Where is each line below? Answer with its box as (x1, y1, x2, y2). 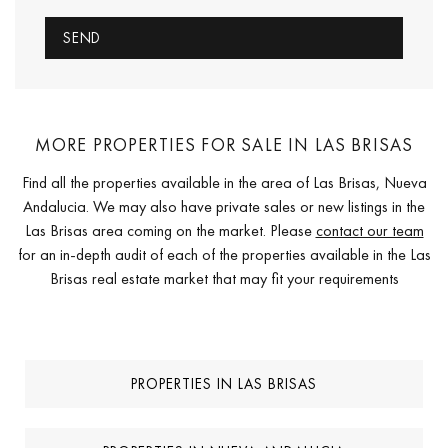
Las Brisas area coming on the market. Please (24, 219, 316, 241)
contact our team (315, 219, 424, 241)
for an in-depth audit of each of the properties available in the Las (17, 243, 431, 265)
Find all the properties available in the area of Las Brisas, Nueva (21, 171, 427, 193)
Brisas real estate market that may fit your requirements (49, 267, 399, 289)
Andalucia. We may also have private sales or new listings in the (23, 195, 425, 217)
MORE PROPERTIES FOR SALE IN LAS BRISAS (34, 132, 414, 156)
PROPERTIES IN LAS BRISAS (131, 374, 317, 395)
